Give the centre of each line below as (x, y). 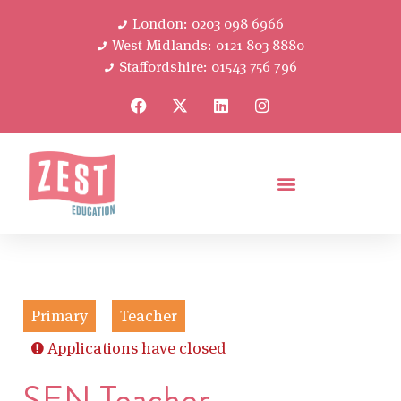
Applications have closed (137, 348)
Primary (60, 316)
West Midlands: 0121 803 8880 (209, 45)
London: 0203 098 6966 (209, 24)
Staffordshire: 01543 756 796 (209, 67)
